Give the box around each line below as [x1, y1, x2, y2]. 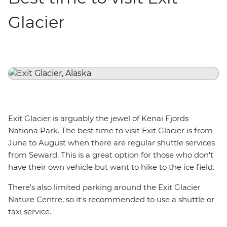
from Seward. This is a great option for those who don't [8, 150, 213, 160]
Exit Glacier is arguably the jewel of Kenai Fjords [8, 113, 188, 123]
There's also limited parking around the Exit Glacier [8, 182, 201, 192]
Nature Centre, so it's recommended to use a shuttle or [8, 195, 214, 204]
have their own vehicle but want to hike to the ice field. [8, 162, 216, 172]
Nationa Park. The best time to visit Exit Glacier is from [8, 126, 213, 135]
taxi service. [8, 207, 55, 216]
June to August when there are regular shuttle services [8, 138, 215, 147]
